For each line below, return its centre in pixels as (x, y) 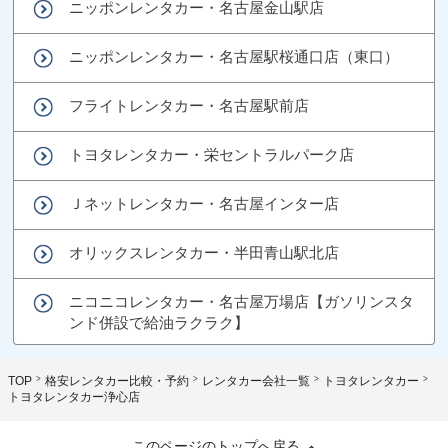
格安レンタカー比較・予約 (117, 380)
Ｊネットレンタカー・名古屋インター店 (204, 203)
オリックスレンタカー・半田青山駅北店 (204, 252)
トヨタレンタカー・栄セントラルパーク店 (212, 154)
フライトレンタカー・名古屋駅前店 (189, 105)
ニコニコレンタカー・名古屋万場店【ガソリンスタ (242, 301)
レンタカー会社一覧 (256, 380)
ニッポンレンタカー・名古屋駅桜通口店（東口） (234, 56)
